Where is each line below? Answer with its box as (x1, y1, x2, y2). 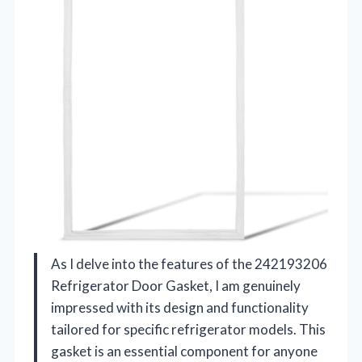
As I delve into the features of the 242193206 (51, 255, 327, 272)
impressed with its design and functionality (51, 298, 309, 316)
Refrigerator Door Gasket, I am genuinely (51, 276, 301, 294)
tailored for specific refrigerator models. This (51, 320, 326, 338)
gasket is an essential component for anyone (51, 342, 318, 360)
